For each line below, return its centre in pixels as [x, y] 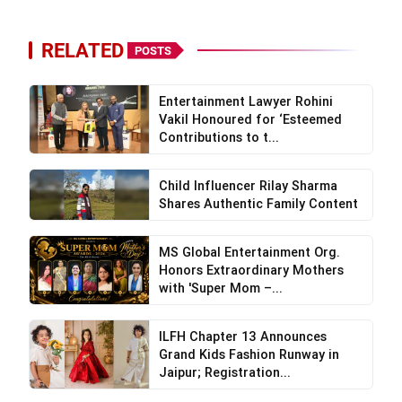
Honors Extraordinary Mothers [251, 270]
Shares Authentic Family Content [258, 204]
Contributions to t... [218, 137]
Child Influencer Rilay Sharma [248, 186]
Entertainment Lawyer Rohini [245, 101]
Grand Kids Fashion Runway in [249, 354]
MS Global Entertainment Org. [249, 252]
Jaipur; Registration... [224, 372]
